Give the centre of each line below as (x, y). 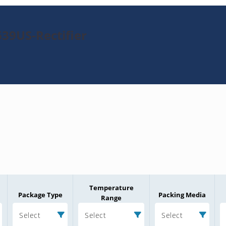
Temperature (111, 187)
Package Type (40, 194)
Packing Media (182, 194)
